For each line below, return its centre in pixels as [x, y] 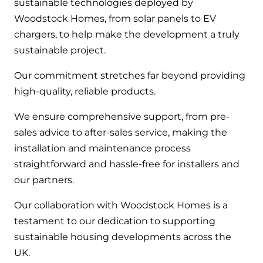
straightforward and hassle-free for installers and [127, 164]
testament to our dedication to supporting [115, 221]
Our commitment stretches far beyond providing [130, 75]
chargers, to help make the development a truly [127, 34]
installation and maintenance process [102, 148]
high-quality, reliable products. [85, 91]
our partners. [44, 180]
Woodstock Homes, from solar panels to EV [115, 18]
